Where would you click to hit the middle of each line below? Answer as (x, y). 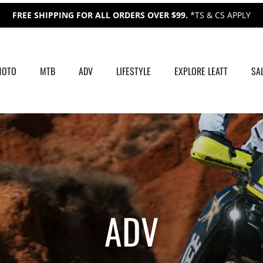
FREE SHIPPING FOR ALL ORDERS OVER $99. (101, 15)
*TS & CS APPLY (220, 15)
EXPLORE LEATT (201, 71)
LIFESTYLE (133, 71)
